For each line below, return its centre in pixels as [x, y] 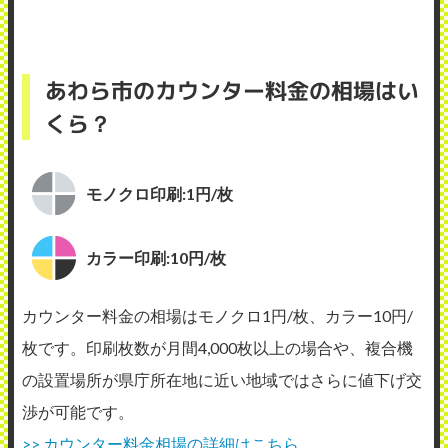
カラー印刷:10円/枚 [156, 258]
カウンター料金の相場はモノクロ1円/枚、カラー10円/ [217, 316]
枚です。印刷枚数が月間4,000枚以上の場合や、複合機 [217, 348]
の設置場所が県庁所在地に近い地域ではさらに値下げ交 [222, 380]
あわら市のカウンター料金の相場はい [232, 91]
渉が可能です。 [78, 412]
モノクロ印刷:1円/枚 [159, 194]
